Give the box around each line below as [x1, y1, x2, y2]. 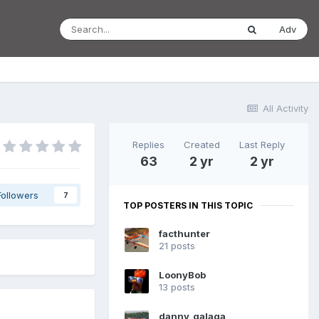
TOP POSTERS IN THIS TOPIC [123, 199, 253, 211]
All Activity [263, 103, 308, 114]
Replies [132, 138, 165, 150]
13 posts [159, 281, 195, 293]
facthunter [159, 228, 210, 240]
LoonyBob [159, 269, 206, 281]
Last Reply [239, 138, 285, 150]
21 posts [159, 240, 195, 252]
